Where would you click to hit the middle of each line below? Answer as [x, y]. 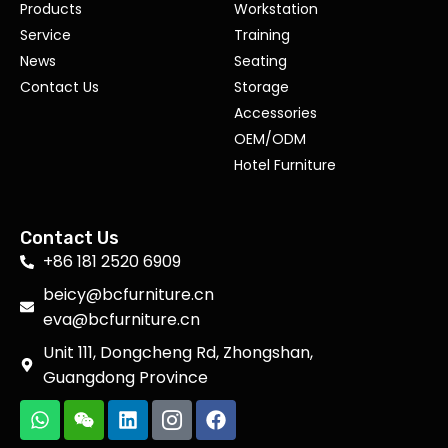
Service [45, 35]
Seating [260, 61]
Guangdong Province [125, 377]
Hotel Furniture [285, 165]
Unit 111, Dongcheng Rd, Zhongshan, [177, 352]
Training [262, 35]
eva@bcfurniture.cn [121, 319]
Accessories [275, 113]
